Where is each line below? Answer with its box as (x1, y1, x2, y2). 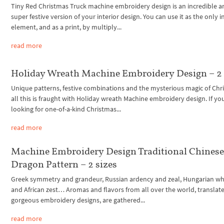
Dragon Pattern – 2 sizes (11, 158, 117, 170)
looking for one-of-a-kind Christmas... (11, 104, 121, 113)
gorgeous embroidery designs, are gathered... (11, 195, 145, 205)
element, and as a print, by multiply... (11, 22, 122, 31)
